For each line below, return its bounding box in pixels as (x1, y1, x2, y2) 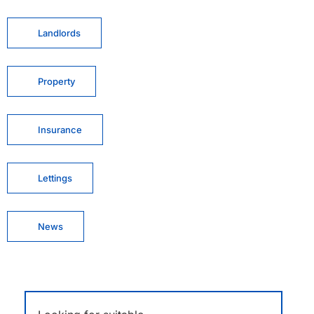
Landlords (38, 27, 81, 39)
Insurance (38, 124, 82, 136)
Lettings (38, 172, 72, 184)
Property (38, 76, 75, 88)
